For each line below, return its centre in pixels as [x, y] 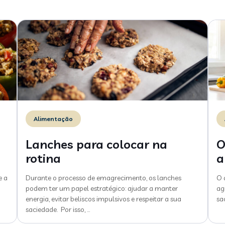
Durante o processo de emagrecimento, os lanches [103, 178]
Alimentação [53, 119]
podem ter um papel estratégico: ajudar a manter [102, 188]
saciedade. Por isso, [55, 209]
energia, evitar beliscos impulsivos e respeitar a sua [103, 199]
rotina [43, 158]
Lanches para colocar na [96, 144]
